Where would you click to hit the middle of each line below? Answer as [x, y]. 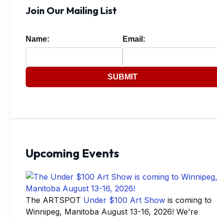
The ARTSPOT [54, 200]
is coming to [188, 200]
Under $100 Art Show [124, 200]
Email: [134, 39]
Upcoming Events [72, 153]
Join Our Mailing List [71, 10]
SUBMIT [123, 77]
